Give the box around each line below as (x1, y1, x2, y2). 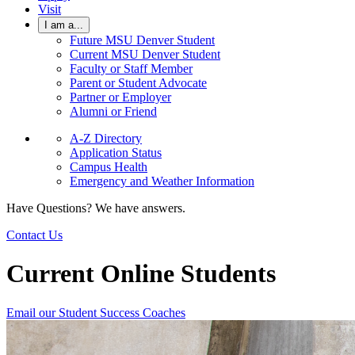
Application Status (70, 146, 162, 159)
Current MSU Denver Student (70, 48, 220, 61)
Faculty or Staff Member (70, 62, 193, 75)
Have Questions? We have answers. (6, 201, 185, 215)
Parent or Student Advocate (70, 76, 207, 90)
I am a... (44, 19, 83, 31)
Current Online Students (6, 259, 276, 288)
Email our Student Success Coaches (6, 305, 185, 319)
